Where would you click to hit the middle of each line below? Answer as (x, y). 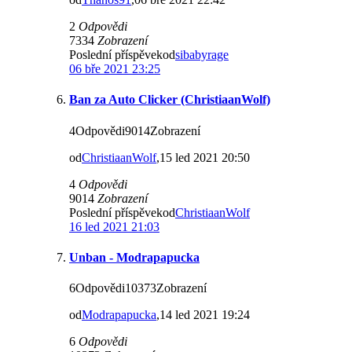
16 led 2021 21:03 (114, 226)
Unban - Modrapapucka (134, 257)
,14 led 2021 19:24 (203, 315)
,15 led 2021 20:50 (203, 157)
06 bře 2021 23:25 (115, 69)
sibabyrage (202, 55)
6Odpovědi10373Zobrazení (138, 288)
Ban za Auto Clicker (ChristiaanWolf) (170, 100)
